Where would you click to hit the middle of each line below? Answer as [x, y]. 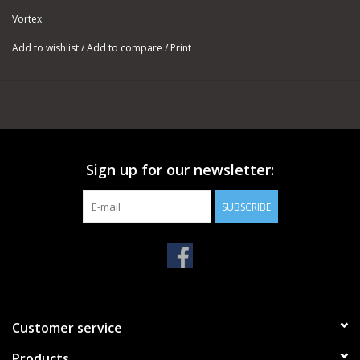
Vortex [27, 19]
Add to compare [126, 48]
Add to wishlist [47, 48]
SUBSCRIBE [246, 207]
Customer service [67, 328]
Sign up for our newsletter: [180, 170]
